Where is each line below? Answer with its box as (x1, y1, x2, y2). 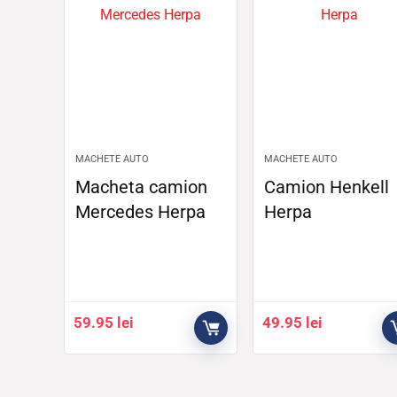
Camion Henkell (263, 176, 389, 198)
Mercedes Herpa (75, 201, 206, 223)
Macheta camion (75, 176, 208, 198)
